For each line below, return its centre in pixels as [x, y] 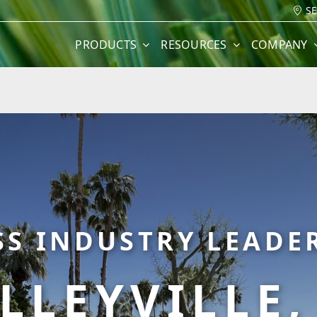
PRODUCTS [106, 44]
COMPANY [279, 44]
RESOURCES [194, 44]
